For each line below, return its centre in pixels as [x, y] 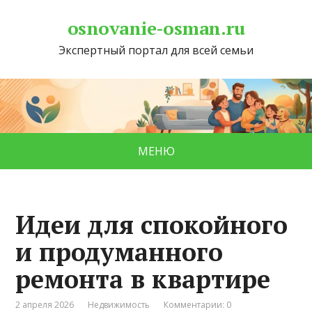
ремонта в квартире [143, 279]
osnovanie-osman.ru [156, 28]
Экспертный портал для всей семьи [156, 50]
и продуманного [119, 252]
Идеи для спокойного [152, 225]
